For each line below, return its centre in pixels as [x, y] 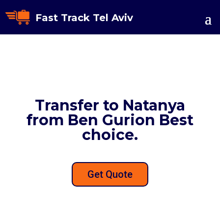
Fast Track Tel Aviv [84, 18]
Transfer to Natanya [110, 105]
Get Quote [110, 174]
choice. [110, 135]
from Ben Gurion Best [110, 120]
